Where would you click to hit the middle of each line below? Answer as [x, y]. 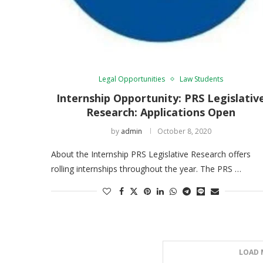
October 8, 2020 [184, 131]
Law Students [202, 79]
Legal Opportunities [132, 79]
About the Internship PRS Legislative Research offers [151, 154]
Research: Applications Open [161, 112]
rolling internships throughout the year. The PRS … [146, 168]
